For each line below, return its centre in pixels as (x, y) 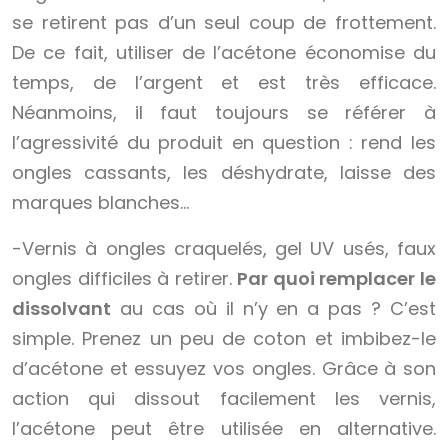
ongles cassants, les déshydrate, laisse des (224, 173)
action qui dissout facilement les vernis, (224, 399)
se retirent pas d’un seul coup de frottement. (224, 23)
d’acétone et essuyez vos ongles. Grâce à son (224, 369)
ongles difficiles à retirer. (125, 279)
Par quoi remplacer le (337, 279)
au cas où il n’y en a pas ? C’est (273, 309)
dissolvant (61, 309)
